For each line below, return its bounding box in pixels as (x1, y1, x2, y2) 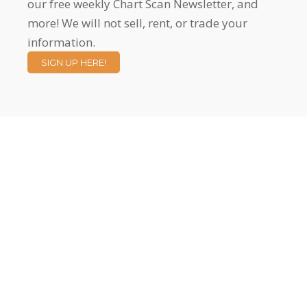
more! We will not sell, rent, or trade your (27, 15, 247, 31)
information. (27, 34, 95, 50)
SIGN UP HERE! (41, 57, 106, 68)
